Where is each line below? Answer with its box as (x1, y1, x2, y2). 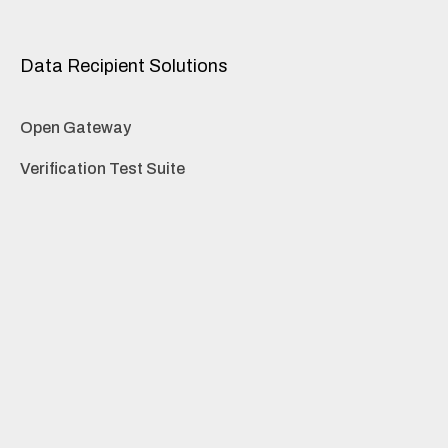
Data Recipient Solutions (20, 56, 228, 77)
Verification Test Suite (20, 160, 185, 178)
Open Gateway (20, 119, 131, 137)
